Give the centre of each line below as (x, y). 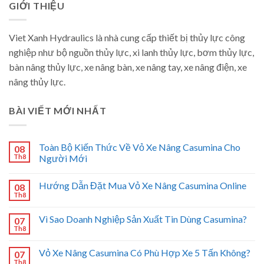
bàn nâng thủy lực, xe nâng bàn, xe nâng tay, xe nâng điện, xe (128, 67)
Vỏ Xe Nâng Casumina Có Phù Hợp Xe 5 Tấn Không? (145, 253)
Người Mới (63, 159)
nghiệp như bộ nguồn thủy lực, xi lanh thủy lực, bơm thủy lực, (131, 52)
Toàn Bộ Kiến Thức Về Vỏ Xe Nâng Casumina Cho (140, 147)
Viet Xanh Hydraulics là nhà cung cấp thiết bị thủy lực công (127, 38)
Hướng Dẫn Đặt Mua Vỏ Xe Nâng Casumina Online (143, 186)
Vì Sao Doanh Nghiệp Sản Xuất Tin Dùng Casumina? (143, 219)
